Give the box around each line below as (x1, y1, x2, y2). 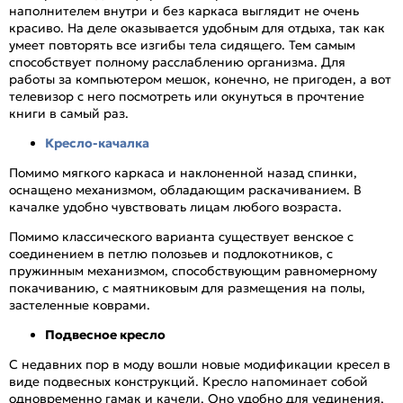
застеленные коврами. (9, 297, 150, 314)
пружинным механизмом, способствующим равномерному (9, 263, 377, 280)
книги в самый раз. (9, 105, 129, 122)
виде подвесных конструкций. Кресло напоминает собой (9, 373, 368, 390)
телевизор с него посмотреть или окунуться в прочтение (9, 88, 364, 105)
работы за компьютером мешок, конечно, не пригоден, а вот (9, 71, 391, 88)
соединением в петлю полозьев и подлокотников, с (9, 246, 333, 263)
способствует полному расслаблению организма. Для (9, 54, 345, 71)
